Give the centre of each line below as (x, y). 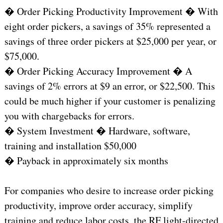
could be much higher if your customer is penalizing (110, 101)
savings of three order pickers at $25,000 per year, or (110, 41)
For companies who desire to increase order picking (109, 191)
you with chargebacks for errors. (69, 116)
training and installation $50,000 (70, 146)
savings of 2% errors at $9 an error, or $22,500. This (110, 86)
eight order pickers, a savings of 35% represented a (107, 26)
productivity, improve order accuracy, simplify (98, 206)
